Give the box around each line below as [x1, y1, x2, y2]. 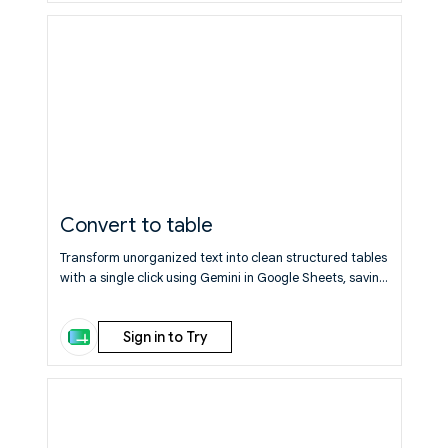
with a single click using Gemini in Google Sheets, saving [59, 269, 387, 286]
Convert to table [59, 213, 213, 238]
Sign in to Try [122, 328, 207, 346]
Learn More [228, 289, 296, 306]
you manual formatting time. [59, 289, 229, 306]
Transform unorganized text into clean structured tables [59, 249, 387, 266]
